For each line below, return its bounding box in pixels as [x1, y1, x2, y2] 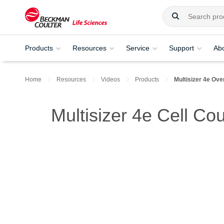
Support [169, 43, 194, 52]
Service [126, 43, 149, 52]
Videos [101, 76, 120, 83]
